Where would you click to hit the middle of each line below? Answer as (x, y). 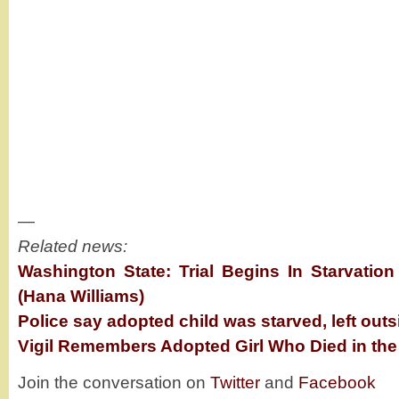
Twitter (235, 383)
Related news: (73, 246)
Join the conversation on (114, 383)
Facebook (337, 383)
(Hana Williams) (81, 296)
